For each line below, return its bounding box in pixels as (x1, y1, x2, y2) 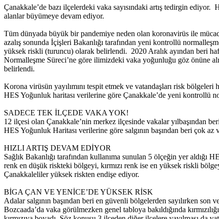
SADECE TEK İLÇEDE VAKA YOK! (4, 109, 129, 117)
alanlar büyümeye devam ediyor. (4, 12, 104, 21)
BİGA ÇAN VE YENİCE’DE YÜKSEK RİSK (4, 188, 153, 197)
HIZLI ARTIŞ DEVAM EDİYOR (4, 144, 111, 153)
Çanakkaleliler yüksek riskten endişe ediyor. (4, 170, 139, 179)
